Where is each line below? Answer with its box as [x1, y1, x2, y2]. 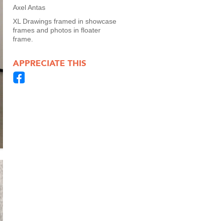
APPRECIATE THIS [13, 58, 86, 68]
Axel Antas [13, 3, 45, 11]
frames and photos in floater [13, 26, 101, 34]
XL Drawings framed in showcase [13, 17, 116, 25]
